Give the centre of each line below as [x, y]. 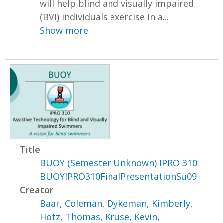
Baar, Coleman [71, 203]
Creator [37, 189]
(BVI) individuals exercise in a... [105, 17]
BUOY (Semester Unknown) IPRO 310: [120, 163]
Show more [64, 31]
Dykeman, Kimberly [149, 203]
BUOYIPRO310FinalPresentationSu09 [118, 176]
